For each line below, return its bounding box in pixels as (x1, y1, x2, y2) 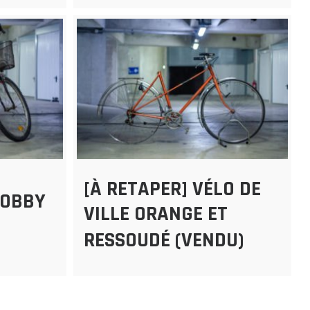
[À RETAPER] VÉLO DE (84, 176, 262, 203)
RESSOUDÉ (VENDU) (84, 227, 245, 254)
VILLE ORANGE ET (84, 201, 228, 228)
